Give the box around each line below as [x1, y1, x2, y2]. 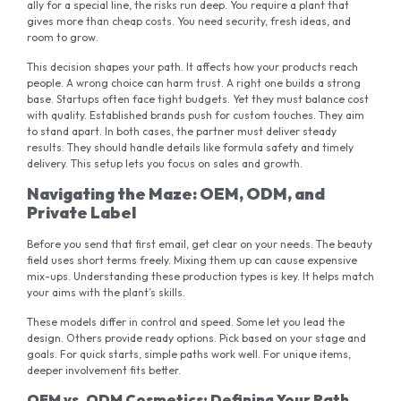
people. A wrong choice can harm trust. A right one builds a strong [27, 75, 361, 90]
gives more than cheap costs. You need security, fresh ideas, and [27, 14, 351, 29]
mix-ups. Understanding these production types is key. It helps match [27, 269, 374, 284]
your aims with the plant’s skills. [27, 286, 185, 300]
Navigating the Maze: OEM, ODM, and [27, 183, 325, 205]
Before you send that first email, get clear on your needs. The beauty [27, 237, 372, 252]
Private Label [27, 202, 136, 224]
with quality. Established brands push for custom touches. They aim [27, 107, 364, 122]
